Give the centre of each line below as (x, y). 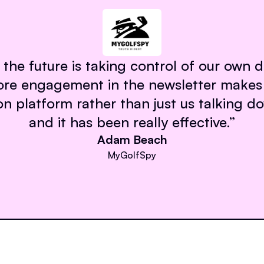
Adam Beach (132, 139)
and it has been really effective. (129, 122)
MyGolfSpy (132, 155)
